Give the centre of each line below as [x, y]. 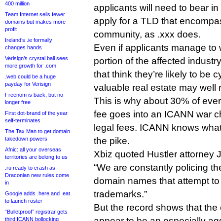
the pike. [112, 141]
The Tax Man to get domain [37, 131]
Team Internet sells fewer [35, 14]
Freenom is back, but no [34, 95]
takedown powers [26, 139]
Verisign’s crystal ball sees [37, 58]
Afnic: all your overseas [33, 149]
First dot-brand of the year [36, 113]
